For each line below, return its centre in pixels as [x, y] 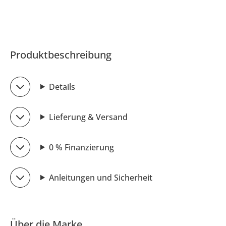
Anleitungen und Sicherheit [100, 177]
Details [62, 87]
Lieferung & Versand [88, 117]
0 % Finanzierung [81, 147]
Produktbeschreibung [61, 54]
